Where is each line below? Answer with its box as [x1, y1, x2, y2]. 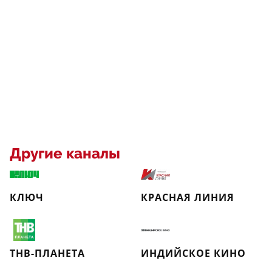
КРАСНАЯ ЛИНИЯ [141, 191, 234, 204]
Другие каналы [10, 145, 120, 162]
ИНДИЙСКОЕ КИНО [141, 246, 246, 260]
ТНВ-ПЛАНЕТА [10, 246, 85, 260]
